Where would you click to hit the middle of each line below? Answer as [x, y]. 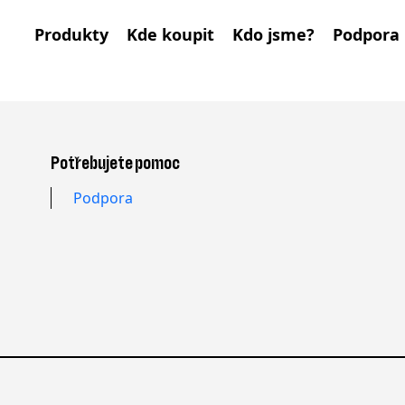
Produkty [71, 34]
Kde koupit [170, 34]
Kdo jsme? [273, 34]
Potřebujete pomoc [116, 164]
